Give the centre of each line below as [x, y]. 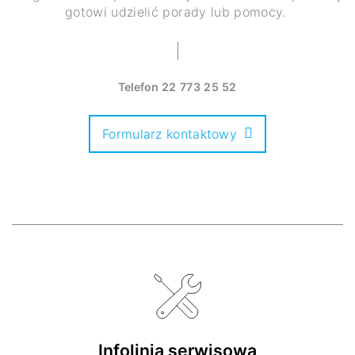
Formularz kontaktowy [170, 134]
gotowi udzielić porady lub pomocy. [177, 11]
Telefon [140, 86]
